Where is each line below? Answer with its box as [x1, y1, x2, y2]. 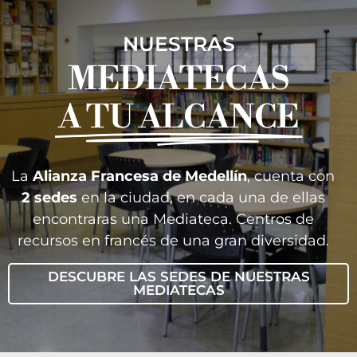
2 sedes [21, 188, 77, 206]
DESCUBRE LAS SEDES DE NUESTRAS [47, 269, 310, 285]
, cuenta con [247, 167, 335, 185]
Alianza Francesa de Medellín [33, 167, 248, 185]
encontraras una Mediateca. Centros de [32, 210, 314, 228]
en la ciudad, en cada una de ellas [76, 188, 325, 206]
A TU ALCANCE [58, 97, 299, 138]
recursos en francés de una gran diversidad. [17, 231, 329, 249]
